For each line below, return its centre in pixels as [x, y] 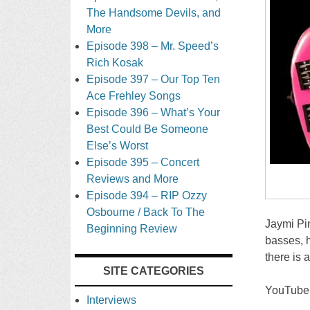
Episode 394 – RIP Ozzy [147, 195]
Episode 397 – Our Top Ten [154, 79]
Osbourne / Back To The [146, 212]
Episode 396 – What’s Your [154, 112]
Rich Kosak [115, 62]
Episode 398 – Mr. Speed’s [153, 46]
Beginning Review [132, 228]
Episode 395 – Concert [143, 162]
